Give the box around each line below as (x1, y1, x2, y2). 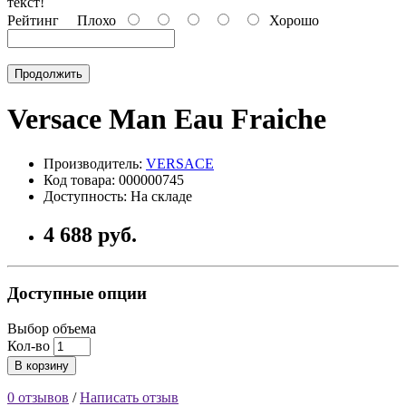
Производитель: (43, 155, 146, 171)
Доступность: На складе (43, 188, 192, 204)
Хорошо (262, 12, 319, 28)
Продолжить (14, 66, 82, 81)
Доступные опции (7, 284, 147, 304)
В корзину (14, 358, 69, 372)
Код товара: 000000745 (43, 171, 184, 188)
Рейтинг (7, 12, 59, 28)
